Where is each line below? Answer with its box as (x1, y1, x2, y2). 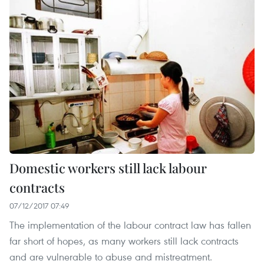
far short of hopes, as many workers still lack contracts (9, 234, 239, 248)
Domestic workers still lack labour (9, 159, 207, 177)
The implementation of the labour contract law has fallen (9, 218, 251, 232)
